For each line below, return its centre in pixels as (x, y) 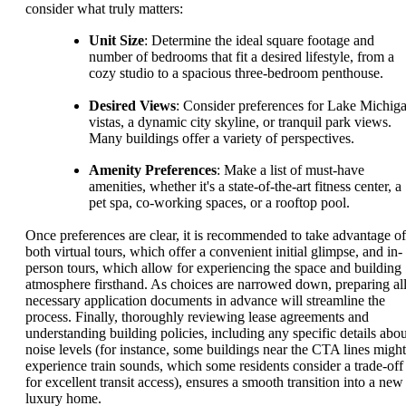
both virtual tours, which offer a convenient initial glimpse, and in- (214, 251)
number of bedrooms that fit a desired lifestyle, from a (242, 57)
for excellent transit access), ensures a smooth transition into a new (214, 382)
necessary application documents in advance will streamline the (205, 300)
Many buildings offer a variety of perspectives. (222, 138)
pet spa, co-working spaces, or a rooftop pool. (219, 203)
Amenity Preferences (153, 170)
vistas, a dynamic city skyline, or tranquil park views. (240, 121)
